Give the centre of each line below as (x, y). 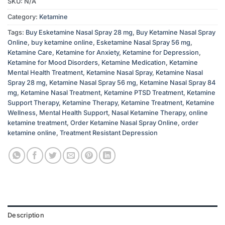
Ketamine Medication (134, 62)
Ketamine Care (30, 52)
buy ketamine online (62, 42)
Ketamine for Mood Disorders (53, 62)
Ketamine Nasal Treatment (61, 92)
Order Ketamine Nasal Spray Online (124, 123)
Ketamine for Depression (161, 52)
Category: (23, 17)
